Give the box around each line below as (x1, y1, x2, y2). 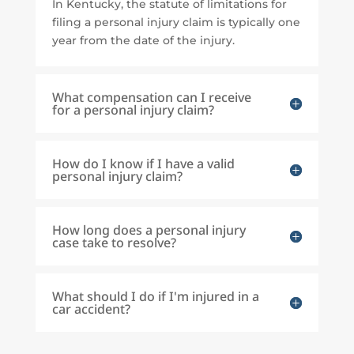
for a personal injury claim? (51, 101, 214, 119)
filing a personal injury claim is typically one (51, 15, 300, 30)
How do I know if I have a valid (51, 155, 235, 173)
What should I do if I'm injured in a (51, 288, 259, 306)
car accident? (51, 300, 130, 318)
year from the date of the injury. (51, 33, 235, 48)
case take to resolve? (51, 234, 176, 252)
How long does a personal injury (51, 221, 246, 239)
